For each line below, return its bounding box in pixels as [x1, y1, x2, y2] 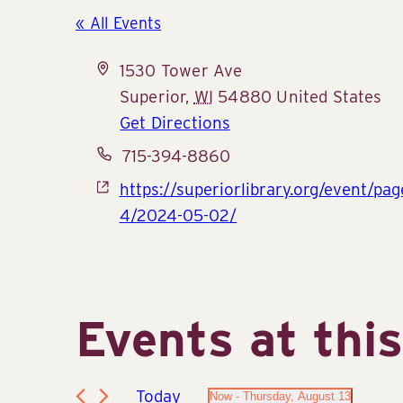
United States [276, 85, 381, 106]
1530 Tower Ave [120, 59, 243, 80]
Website [96, 177, 157, 198]
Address [96, 58, 159, 79]
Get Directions [120, 112, 230, 132]
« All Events [76, 13, 162, 32]
